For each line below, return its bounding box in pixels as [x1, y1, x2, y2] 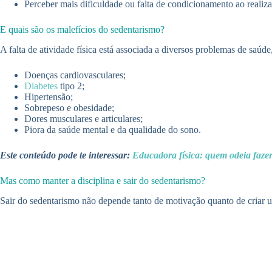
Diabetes [24, 80, 58, 91]
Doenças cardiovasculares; [24, 69, 126, 80]
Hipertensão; [24, 91, 73, 102]
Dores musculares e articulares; [24, 113, 143, 124]
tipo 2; [58, 80, 84, 91]
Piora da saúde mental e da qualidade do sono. [24, 124, 201, 135]
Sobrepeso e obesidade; [24, 102, 114, 113]
